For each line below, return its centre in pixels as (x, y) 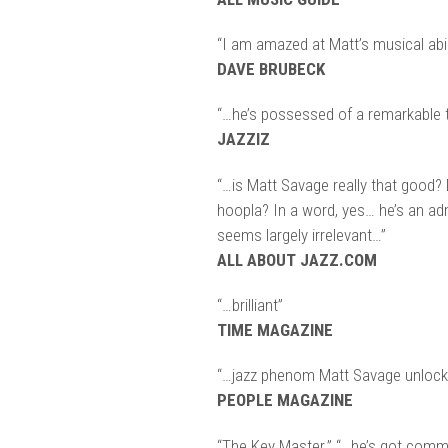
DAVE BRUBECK (270, 68)
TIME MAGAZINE (274, 330)
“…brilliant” (249, 305)
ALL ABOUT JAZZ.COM (296, 259)
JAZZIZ (243, 139)
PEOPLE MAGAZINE (284, 400)
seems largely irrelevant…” (301, 234)
